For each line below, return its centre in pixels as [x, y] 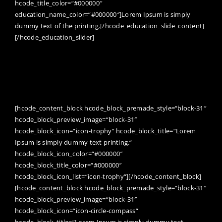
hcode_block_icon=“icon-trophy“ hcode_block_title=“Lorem [106, 131]
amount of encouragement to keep [97, 65]
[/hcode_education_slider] [55, 37]
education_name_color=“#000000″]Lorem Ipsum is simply [103, 14]
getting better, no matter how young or [106, 80]
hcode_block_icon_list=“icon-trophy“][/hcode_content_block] [108, 176]
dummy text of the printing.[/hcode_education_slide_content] [110, 26]
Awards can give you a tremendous [97, 50]
